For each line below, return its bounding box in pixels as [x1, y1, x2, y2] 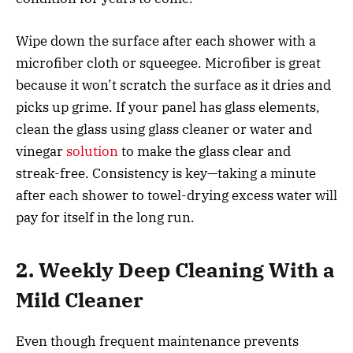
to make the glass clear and [118, 142, 291, 160]
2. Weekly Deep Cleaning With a [16, 257, 335, 284]
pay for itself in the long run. [16, 208, 198, 226]
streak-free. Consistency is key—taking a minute [16, 164, 316, 182]
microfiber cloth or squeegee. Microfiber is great [16, 54, 321, 72]
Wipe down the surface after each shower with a [16, 32, 316, 50]
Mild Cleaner [16, 287, 148, 314]
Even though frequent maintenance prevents [16, 333, 299, 351]
